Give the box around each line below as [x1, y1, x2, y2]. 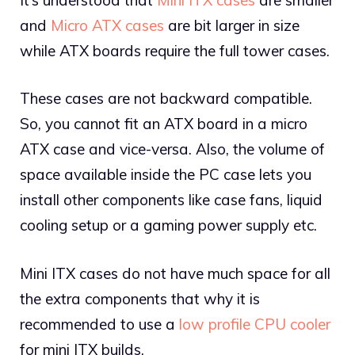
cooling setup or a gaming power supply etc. [20, 216, 317, 235]
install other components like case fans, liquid [20, 190, 323, 210]
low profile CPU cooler [179, 314, 330, 334]
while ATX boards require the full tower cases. [20, 40, 330, 60]
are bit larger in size [164, 15, 300, 35]
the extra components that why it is [20, 288, 260, 308]
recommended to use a [20, 314, 179, 334]
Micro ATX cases [51, 15, 164, 35]
